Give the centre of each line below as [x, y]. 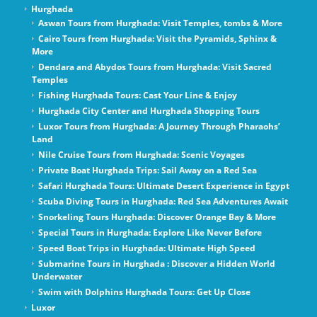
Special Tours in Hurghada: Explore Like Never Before [150, 233]
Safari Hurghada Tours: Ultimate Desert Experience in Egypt [163, 186]
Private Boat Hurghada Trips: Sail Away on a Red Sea [147, 171]
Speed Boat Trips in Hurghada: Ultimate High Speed [146, 248]
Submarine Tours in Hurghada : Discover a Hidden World [156, 264]
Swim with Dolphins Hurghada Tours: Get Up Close [144, 292]
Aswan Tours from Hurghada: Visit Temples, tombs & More [160, 23]
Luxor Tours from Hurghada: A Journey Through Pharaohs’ [159, 127]
